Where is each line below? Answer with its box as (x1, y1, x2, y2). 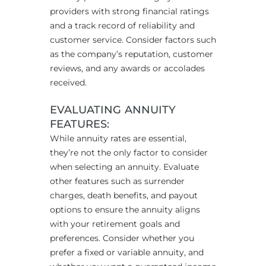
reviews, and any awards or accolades (50, 63, 205, 74)
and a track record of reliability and (50, 20, 195, 31)
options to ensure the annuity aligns (50, 204, 200, 216)
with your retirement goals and (50, 218, 180, 230)
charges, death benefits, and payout (50, 190, 198, 201)
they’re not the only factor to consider (50, 147, 208, 159)
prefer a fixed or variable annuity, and (50, 247, 204, 258)
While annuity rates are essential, (50, 133, 186, 144)
